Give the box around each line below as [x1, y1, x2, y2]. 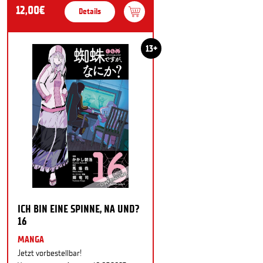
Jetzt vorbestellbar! [18, 248, 82, 258]
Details [79, 6, 101, 16]
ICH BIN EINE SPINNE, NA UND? [18, 203, 139, 215]
